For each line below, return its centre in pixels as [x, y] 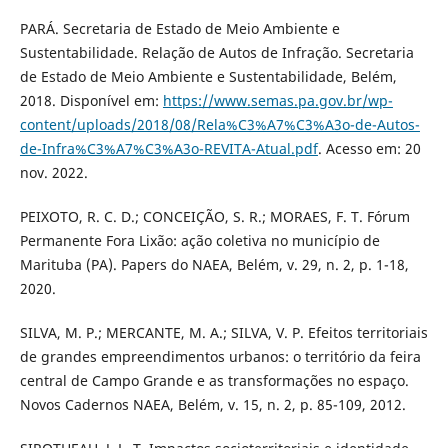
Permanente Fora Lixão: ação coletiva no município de [199, 241]
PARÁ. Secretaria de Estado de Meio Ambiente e [179, 29]
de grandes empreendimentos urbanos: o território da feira [220, 357]
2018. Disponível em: [91, 101]
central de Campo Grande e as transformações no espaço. [214, 381]
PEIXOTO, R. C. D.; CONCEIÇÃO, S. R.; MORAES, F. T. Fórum [214, 217]
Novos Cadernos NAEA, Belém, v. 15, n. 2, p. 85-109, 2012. [212, 405]
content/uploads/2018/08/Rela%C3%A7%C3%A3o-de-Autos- [219, 125]
